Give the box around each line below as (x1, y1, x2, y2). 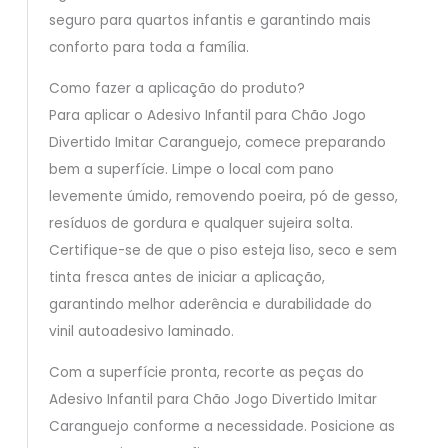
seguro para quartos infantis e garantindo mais (48, 11, 371, 31)
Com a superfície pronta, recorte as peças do (48, 362, 364, 382)
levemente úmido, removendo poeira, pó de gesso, (48, 187, 398, 207)
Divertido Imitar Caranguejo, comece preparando (48, 133, 386, 153)
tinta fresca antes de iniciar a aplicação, (48, 268, 325, 288)
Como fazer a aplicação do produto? (48, 79, 305, 99)
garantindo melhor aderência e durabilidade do (48, 295, 372, 315)
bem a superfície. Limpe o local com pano (48, 160, 334, 180)
